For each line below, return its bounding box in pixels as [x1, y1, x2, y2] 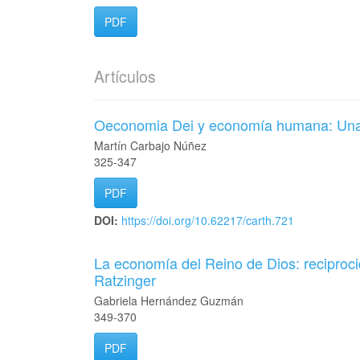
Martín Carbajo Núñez [94, 137, 207, 153]
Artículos [94, 65, 156, 88]
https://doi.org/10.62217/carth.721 [121, 212, 294, 228]
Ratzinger [94, 269, 156, 290]
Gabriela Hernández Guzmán [94, 292, 243, 309]
